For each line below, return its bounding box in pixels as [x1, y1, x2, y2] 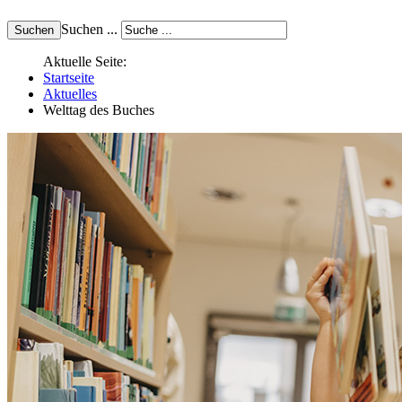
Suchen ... [61, 22, 118, 38]
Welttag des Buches [43, 102, 154, 118]
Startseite [43, 70, 94, 86]
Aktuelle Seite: [43, 54, 127, 70]
